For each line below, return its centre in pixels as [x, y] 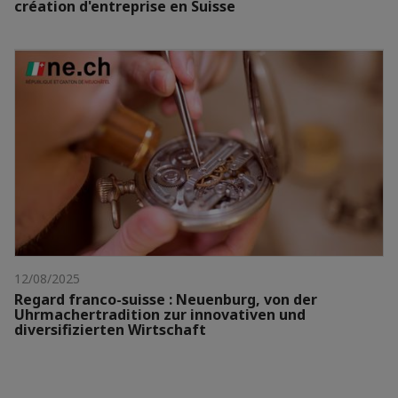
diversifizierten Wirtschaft [110, 330]
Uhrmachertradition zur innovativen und [160, 315]
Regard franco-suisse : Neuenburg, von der [166, 300]
